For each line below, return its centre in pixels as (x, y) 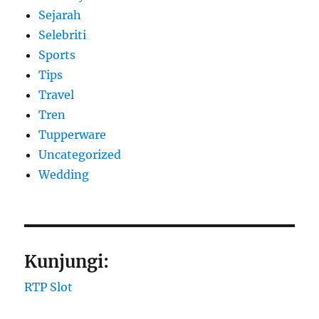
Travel (57, 95)
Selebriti (63, 35)
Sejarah (60, 15)
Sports (57, 55)
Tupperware (73, 135)
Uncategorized (80, 155)
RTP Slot (49, 287)
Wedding (64, 175)
